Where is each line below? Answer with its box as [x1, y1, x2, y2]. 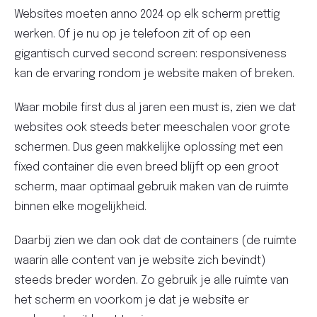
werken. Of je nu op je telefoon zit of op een [14, 28, 250, 41]
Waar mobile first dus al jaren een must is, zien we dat [14, 102, 296, 115]
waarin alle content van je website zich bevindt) [14, 255, 265, 267]
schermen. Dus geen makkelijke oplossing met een [14, 142, 283, 154]
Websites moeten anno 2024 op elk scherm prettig [14, 8, 280, 21]
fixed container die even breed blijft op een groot [14, 161, 279, 174]
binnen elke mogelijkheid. [14, 201, 146, 214]
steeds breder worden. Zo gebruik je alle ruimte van [14, 275, 289, 287]
